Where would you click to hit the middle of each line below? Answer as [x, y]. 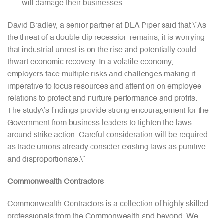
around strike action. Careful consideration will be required [108, 136]
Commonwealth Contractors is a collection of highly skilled [108, 204]
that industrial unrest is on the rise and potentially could [102, 50]
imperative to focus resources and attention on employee [104, 87]
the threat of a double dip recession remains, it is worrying [106, 38]
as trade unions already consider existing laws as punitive [107, 148]
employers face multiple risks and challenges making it [101, 75]
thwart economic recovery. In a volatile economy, [90, 63]
